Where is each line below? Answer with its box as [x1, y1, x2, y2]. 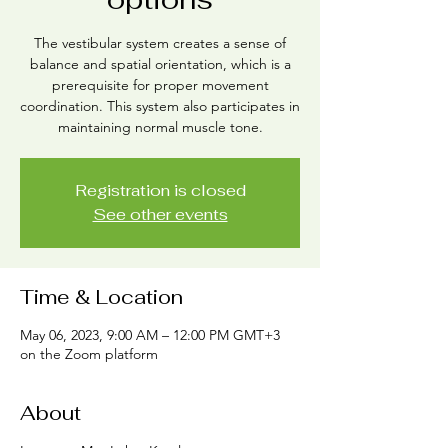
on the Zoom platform [20, 345, 158, 363]
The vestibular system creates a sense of [34, 34, 286, 52]
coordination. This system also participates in [20, 97, 300, 115]
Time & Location [20, 284, 183, 310]
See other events [92, 204, 228, 225]
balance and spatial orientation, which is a [29, 55, 291, 73]
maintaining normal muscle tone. [57, 118, 263, 136]
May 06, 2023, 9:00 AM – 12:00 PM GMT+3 [20, 326, 280, 344]
